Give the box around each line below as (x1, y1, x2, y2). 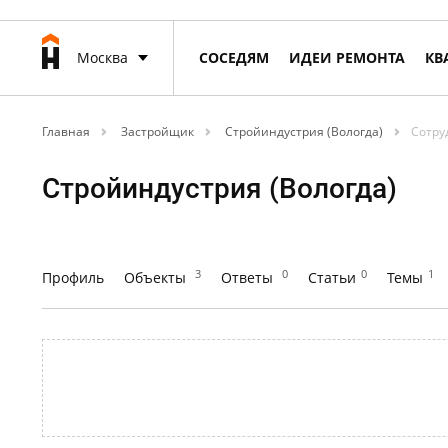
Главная (42, 123, 90, 140)
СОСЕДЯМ (199, 48, 269, 67)
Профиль (42, 268, 104, 287)
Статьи (308, 268, 356, 287)
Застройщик (118, 123, 194, 140)
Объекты (124, 268, 190, 287)
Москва (77, 48, 128, 67)
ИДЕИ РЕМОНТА (289, 48, 405, 67)
